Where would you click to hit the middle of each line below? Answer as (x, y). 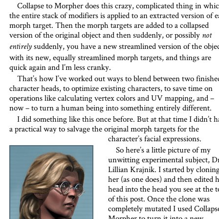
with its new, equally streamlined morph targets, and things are (110, 57)
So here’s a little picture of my (163, 150)
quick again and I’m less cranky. (60, 67)
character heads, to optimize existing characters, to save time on (111, 88)
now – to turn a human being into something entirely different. (110, 108)
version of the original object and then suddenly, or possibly (104, 35)
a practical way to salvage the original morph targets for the (104, 129)
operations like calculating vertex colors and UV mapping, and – (111, 98)
